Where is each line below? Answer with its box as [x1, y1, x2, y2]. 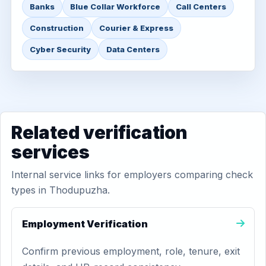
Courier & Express [99, 23, 173, 33]
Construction [30, 23, 84, 33]
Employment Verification [22, 218, 148, 230]
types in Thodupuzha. [11, 184, 110, 196]
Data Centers [106, 45, 160, 54]
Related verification [11, 122, 188, 143]
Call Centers [176, 2, 226, 11]
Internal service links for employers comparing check [11, 169, 253, 180]
